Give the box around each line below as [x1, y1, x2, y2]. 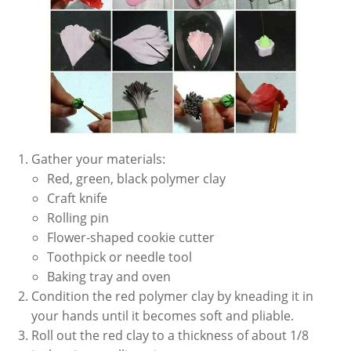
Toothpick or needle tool [47, 248, 192, 266]
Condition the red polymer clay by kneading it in [31, 287, 313, 305]
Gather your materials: [31, 150, 165, 168]
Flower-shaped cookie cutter [47, 228, 215, 246]
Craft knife [47, 189, 107, 207]
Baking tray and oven [47, 267, 171, 285]
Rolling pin [47, 208, 109, 226]
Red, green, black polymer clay [47, 169, 226, 187]
